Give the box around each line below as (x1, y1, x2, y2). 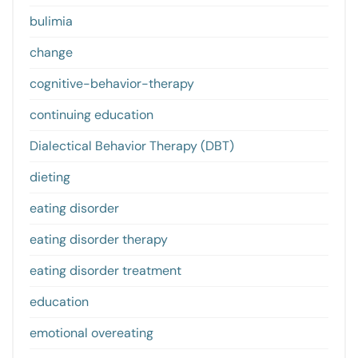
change (30, 44, 73, 62)
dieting (30, 169, 70, 186)
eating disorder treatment (30, 262, 181, 280)
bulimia (30, 13, 73, 30)
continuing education (30, 106, 153, 124)
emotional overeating (30, 324, 153, 342)
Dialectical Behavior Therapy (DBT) (30, 137, 234, 155)
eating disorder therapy (30, 231, 168, 249)
